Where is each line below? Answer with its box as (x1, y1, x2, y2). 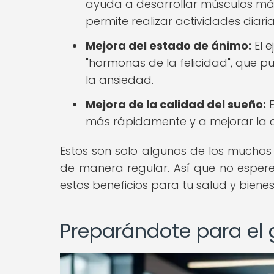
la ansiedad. (86, 72, 154, 87)
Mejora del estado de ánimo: (86, 37, 251, 53)
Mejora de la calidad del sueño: (86, 96, 266, 112)
